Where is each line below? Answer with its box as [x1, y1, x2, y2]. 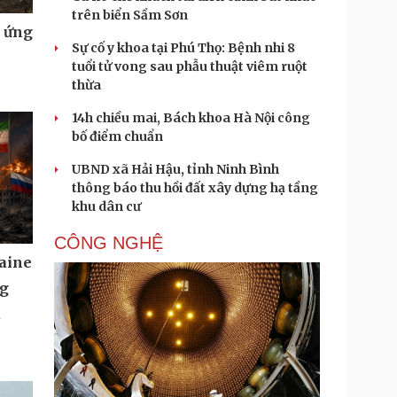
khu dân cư [72, 198, 141, 214]
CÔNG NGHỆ [54, 233, 163, 253]
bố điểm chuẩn [72, 128, 163, 144]
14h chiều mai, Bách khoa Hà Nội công [72, 110, 310, 126]
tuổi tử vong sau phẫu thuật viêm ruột [72, 58, 307, 74]
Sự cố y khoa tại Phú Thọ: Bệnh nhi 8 [72, 40, 295, 56]
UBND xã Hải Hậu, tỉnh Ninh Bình [72, 161, 279, 177]
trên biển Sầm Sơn [72, 7, 188, 23]
